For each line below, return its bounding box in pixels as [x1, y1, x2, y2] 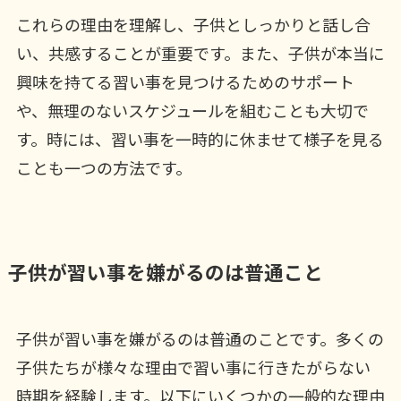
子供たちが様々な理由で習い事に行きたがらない [15, 355, 371, 380]
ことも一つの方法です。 [15, 156, 192, 179]
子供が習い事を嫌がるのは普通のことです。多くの [15, 327, 384, 351]
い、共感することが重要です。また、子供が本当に [15, 41, 385, 64]
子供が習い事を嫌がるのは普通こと [7, 258, 323, 286]
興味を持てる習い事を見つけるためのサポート [15, 70, 354, 93]
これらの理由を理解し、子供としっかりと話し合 [15, 13, 371, 36]
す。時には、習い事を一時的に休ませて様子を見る [15, 127, 384, 150]
